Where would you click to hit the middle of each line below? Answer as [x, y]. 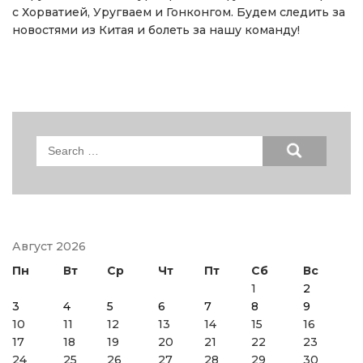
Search [58, 145]
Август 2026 [49, 247]
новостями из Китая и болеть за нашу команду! [156, 30]
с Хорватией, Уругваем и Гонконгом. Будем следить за [179, 13]
